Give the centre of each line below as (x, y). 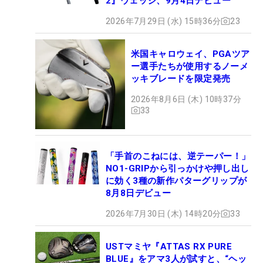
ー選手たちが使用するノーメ (190, 66)
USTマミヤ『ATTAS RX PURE (169, 246)
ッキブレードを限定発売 (181, 78)
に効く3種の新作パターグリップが (176, 181)
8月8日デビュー (139, 193)
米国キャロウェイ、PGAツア (190, 54)
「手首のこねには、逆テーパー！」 (178, 156)
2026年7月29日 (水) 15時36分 (163, 21)
